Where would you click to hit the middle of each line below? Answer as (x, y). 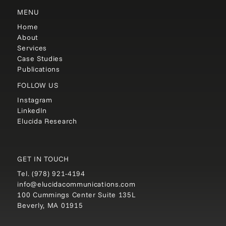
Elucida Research (47, 121)
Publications (39, 69)
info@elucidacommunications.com (76, 184)
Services (32, 48)
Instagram (35, 100)
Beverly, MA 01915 (50, 206)
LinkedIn (32, 111)
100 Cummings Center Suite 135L (76, 195)
